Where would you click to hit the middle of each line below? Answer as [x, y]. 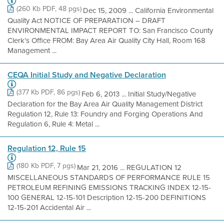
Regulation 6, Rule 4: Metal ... [53, 124]
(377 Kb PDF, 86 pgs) [48, 92]
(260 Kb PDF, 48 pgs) [49, 9]
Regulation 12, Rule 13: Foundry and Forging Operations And [105, 114]
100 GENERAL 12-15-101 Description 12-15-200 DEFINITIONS [107, 197]
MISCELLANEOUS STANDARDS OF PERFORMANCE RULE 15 [109, 177]
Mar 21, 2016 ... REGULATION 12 [129, 167]
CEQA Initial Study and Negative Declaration [87, 75]
